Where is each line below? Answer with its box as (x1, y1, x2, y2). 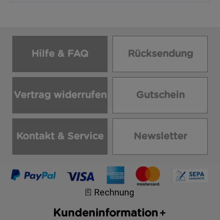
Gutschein (136, 90, 185, 100)
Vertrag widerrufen (13, 90, 107, 100)
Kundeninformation (53, 207, 158, 219)
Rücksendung (127, 49, 193, 59)
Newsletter (133, 132, 187, 141)
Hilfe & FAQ (31, 49, 88, 59)
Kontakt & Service (16, 132, 104, 141)
